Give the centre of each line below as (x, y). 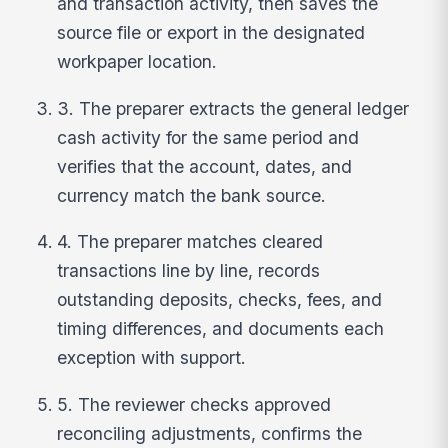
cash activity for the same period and (208, 137)
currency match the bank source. (192, 195)
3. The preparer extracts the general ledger (233, 108)
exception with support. (152, 358)
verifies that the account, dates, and (205, 166)
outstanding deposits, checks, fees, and (220, 300)
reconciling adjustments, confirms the (210, 433)
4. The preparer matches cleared (190, 242)
